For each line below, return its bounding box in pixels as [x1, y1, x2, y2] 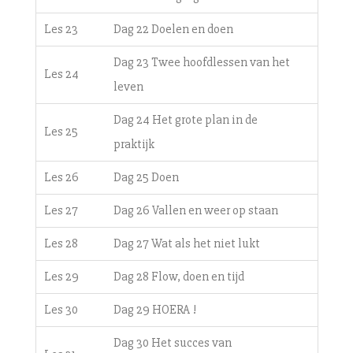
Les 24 [43, 65, 79, 82]
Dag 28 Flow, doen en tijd [113, 268, 244, 284]
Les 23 [43, 20, 78, 37]
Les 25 [43, 123, 78, 139]
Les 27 [43, 202, 78, 218]
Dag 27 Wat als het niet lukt [113, 235, 260, 251]
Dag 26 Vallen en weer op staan [113, 202, 278, 218]
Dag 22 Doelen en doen [113, 20, 233, 37]
